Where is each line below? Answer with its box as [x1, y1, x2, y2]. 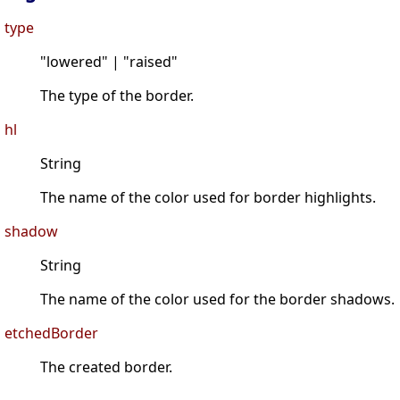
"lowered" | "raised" [40, 52, 178, 72]
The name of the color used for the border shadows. [40, 289, 395, 310]
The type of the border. [40, 86, 194, 106]
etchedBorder [4, 323, 98, 344]
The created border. [40, 357, 172, 378]
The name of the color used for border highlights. [40, 187, 376, 208]
